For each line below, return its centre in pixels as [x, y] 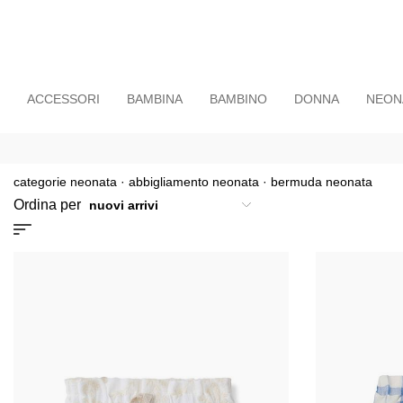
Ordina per [49, 204]
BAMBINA [155, 99]
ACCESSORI [63, 99]
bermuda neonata [322, 182]
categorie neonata [65, 182]
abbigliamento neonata [194, 182]
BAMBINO [238, 99]
